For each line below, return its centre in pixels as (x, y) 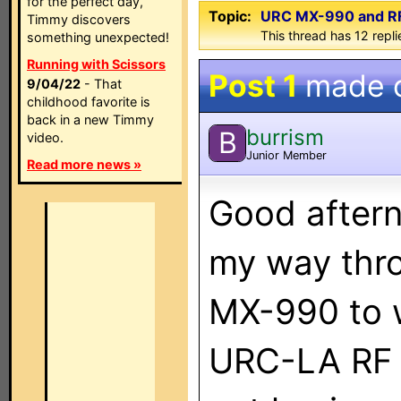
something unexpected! (98, 37)
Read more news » (84, 164)
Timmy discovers (79, 19)
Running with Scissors (96, 64)
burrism (285, 137)
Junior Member (286, 155)
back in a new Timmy (90, 119)
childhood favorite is (89, 102)
